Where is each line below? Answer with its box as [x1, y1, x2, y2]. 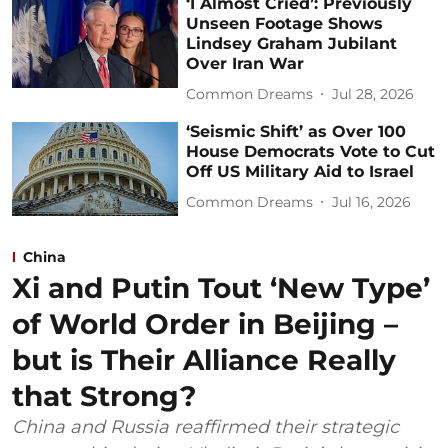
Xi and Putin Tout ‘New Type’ [12, 270, 430, 305]
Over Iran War [186, 54, 305, 74]
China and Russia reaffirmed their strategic [12, 415, 399, 438]
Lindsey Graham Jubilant [186, 34, 398, 54]
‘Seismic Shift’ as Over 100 [186, 122, 407, 142]
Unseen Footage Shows [186, 14, 384, 34]
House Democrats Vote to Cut [186, 142, 436, 162]
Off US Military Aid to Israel [186, 162, 415, 182]
